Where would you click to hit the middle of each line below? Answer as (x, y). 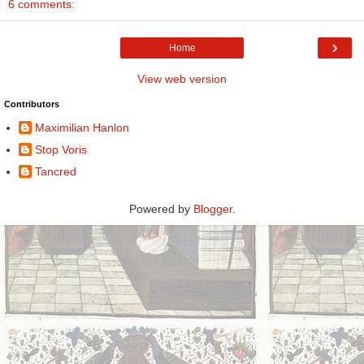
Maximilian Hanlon (82, 127)
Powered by (161, 208)
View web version (182, 79)
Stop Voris (61, 149)
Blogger (212, 208)
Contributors (32, 104)
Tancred (56, 171)
